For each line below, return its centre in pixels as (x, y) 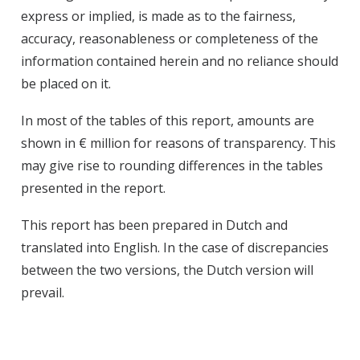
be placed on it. (66, 84)
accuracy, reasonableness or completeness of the (170, 39)
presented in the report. (93, 188)
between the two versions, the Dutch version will (167, 270)
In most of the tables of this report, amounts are (168, 121)
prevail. (43, 292)
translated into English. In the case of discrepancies (175, 247)
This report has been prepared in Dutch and (154, 225)
